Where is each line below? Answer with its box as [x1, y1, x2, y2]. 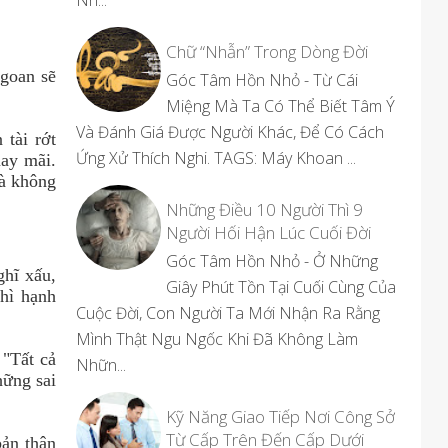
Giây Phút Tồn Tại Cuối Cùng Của [166, 276, 396, 298]
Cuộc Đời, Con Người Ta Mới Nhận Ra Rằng [76, 302, 380, 324]
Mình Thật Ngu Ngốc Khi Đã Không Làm [76, 328, 358, 350]
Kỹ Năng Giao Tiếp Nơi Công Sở [166, 405, 395, 428]
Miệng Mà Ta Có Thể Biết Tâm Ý [166, 95, 395, 117]
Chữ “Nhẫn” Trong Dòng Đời [166, 40, 368, 63]
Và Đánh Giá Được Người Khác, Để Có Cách [76, 121, 384, 143]
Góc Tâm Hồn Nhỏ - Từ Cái [166, 69, 358, 91]
